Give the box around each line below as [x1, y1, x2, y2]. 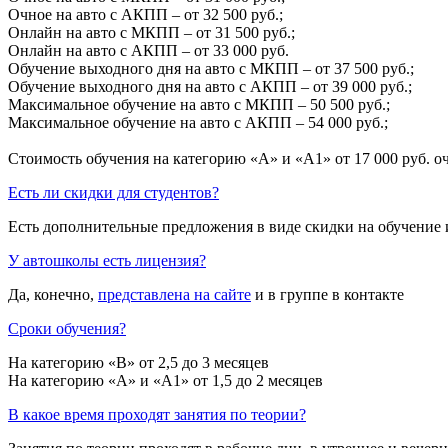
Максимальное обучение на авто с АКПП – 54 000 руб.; [8, 113, 388, 131]
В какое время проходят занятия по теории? [8, 405, 306, 423]
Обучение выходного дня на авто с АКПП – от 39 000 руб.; [8, 77, 412, 95]
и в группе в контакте [251, 285, 404, 303]
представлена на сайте [98, 285, 251, 303]
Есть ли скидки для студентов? [8, 183, 219, 201]
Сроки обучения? [8, 319, 126, 337]
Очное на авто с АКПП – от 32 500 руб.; [8, 5, 283, 23]
